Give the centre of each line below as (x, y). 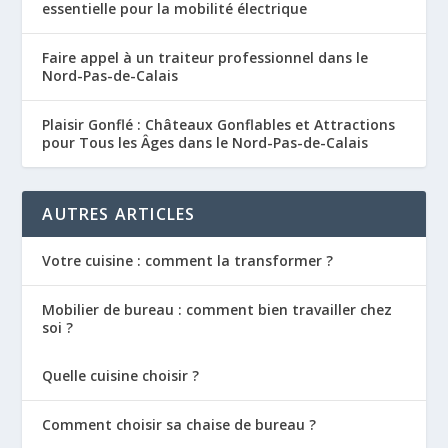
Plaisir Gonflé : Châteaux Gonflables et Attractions (219, 124)
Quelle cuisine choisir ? (121, 375)
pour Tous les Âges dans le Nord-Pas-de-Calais (205, 142)
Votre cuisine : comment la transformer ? (188, 260)
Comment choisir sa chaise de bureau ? (179, 424)
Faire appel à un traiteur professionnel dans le (205, 57)
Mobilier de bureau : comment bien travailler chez (217, 309)
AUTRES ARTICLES (119, 213)
